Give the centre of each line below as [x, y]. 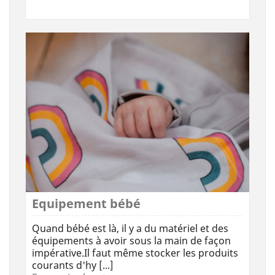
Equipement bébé [86, 203]
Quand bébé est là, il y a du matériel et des [130, 228]
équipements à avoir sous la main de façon [131, 240]
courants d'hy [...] [73, 265]
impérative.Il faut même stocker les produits [135, 253]
